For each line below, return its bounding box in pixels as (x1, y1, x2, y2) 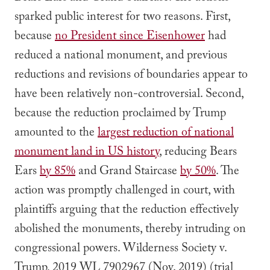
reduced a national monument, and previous (14, 46, 227, 67)
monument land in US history (14, 143, 159, 163)
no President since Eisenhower (55, 27, 205, 48)
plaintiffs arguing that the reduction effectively (14, 201, 239, 221)
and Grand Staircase (75, 162, 180, 183)
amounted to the (14, 124, 98, 144)
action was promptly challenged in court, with (14, 181, 235, 202)
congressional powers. (14, 239, 123, 260)
